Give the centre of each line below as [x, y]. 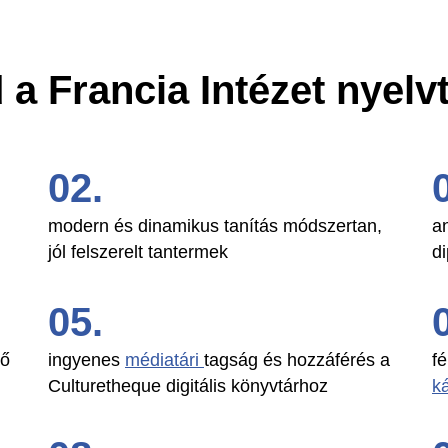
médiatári [164, 360]
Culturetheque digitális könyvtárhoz [188, 386]
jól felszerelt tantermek [138, 252]
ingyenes [86, 360]
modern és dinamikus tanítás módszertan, [215, 226]
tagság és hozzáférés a [297, 360]
